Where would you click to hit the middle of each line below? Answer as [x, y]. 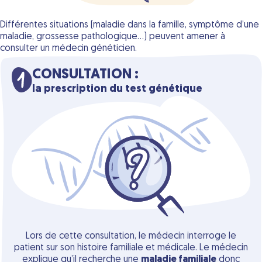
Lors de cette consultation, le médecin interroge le [131, 236]
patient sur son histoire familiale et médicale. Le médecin [131, 248]
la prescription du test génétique [117, 89]
